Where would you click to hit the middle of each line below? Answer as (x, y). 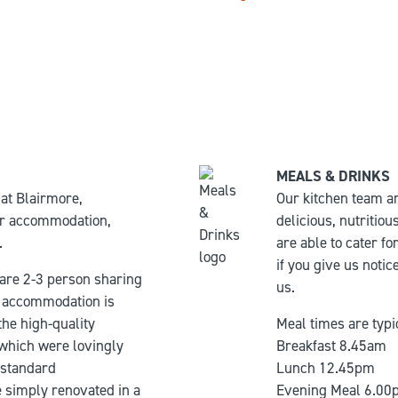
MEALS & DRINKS (333, 176)
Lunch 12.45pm (325, 368)
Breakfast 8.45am (331, 346)
